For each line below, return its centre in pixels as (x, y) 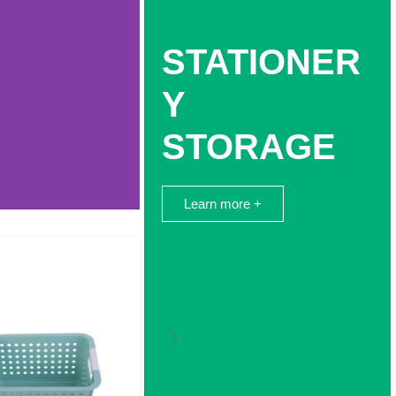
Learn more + (222, 204)
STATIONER (261, 62)
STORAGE (248, 147)
